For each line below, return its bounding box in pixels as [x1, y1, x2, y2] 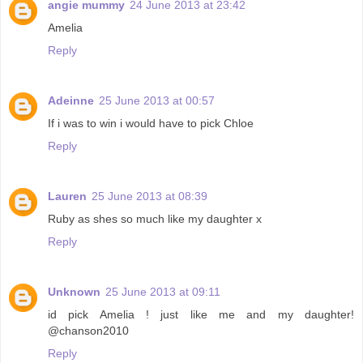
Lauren [48, 190, 87, 203]
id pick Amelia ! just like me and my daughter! [48, 308, 354, 322]
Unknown [48, 285, 100, 299]
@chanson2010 [48, 324, 129, 338]
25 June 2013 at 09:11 [105, 285, 220, 299]
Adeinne [48, 94, 94, 108]
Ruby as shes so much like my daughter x [48, 212, 262, 226]
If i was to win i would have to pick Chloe [48, 117, 254, 130]
